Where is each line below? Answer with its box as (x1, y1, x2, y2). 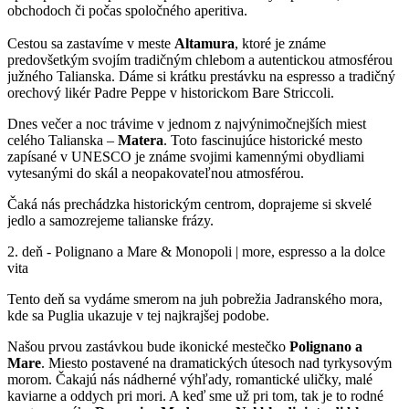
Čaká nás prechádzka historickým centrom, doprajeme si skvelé (7, 195, 372, 212)
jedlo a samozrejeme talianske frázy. (7, 212, 214, 228)
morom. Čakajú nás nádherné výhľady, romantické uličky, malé (7, 371, 372, 387)
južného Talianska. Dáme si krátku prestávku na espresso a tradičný (7, 68, 395, 84)
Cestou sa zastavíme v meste (7, 35, 174, 51)
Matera (118, 131, 163, 148)
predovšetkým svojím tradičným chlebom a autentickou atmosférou (7, 51, 393, 68)
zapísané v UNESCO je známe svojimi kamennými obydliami (7, 148, 364, 164)
